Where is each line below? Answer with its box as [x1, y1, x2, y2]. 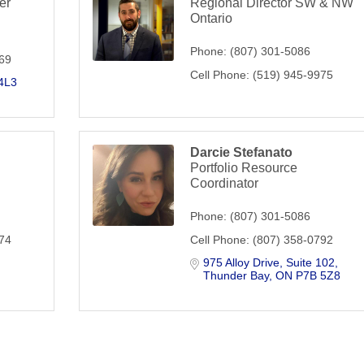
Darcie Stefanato [190, 145, 293, 159]
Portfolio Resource [190, 160, 298, 175]
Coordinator [190, 175, 259, 190]
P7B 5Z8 [296, 268, 341, 282]
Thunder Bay [203, 268, 270, 282]
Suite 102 [286, 255, 336, 269]
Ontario [190, 11, 233, 25]
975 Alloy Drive [203, 255, 280, 269]
